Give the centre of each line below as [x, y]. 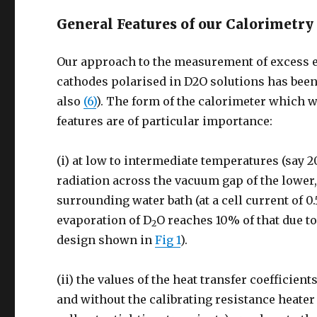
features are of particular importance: [165, 121]
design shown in [106, 240]
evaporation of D [104, 220]
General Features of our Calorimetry [185, 24]
